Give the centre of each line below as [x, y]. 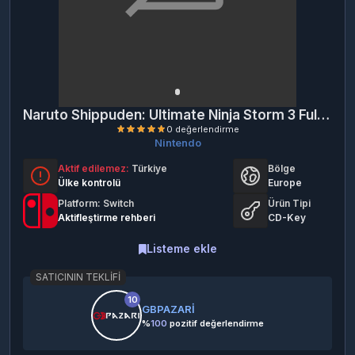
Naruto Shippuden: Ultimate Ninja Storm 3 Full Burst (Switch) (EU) [323, 115]
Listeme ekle [181, 249]
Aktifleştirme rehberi [107, 218]
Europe [285, 183]
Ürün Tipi [290, 204]
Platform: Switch [96, 204]
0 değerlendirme [254, 250]
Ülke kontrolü [89, 183]
